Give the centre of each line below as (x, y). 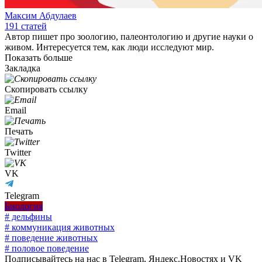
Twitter (18, 153)
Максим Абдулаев (41, 16)
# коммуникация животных (60, 227)
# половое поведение (47, 249)
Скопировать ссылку (46, 89)
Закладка (23, 68)
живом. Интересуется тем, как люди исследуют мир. (109, 47)
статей (33, 26)
